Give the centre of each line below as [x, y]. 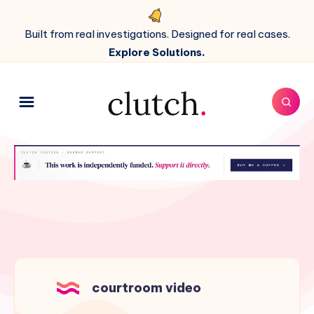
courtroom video [146, 288]
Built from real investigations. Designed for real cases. [157, 34]
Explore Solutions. [157, 52]
